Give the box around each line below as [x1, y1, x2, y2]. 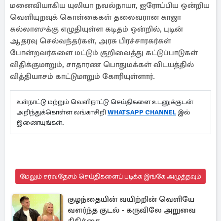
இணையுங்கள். [16, 118, 69, 127]
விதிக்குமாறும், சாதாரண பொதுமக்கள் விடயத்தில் [10, 60, 194, 70]
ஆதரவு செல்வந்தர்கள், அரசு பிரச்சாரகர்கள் [10, 36, 171, 46]
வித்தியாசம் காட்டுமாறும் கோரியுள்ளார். [10, 72, 155, 81]
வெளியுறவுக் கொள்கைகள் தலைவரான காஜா [10, 12, 181, 22]
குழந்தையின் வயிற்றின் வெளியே [68, 194, 194, 204]
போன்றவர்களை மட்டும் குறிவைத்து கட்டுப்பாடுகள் [10, 48, 198, 58]
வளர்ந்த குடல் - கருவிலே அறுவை [68, 205, 196, 215]
